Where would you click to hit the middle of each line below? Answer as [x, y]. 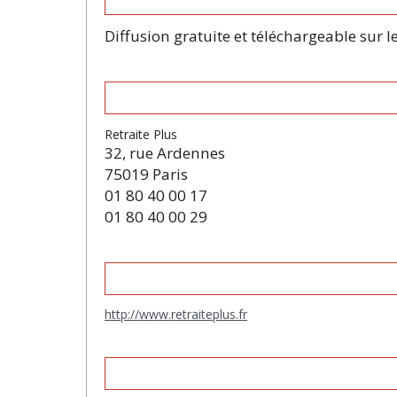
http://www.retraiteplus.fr [176, 315]
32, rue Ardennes [165, 152]
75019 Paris [146, 174]
